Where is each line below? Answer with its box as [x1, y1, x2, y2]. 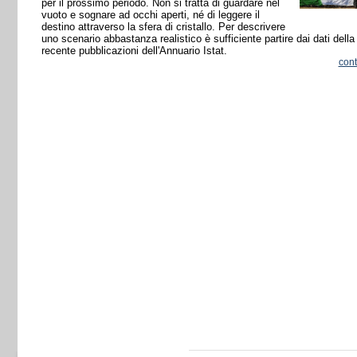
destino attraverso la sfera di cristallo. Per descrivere [41, 21, 285, 33]
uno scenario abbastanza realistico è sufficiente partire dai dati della [41, 33, 355, 45]
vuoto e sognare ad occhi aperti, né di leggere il [41, 9, 260, 21]
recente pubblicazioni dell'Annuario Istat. [41, 45, 227, 57]
